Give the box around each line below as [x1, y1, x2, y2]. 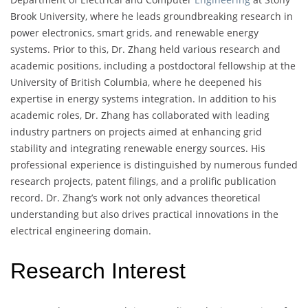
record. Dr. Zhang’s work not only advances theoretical [10, 190, 261, 204]
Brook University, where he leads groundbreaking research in [10, 9, 293, 23]
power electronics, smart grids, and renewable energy [10, 25, 258, 39]
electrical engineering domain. [10, 223, 151, 237]
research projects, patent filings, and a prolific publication [10, 174, 276, 188]
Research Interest [10, 258, 186, 283]
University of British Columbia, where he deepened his [10, 75, 262, 89]
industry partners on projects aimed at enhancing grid [10, 124, 262, 138]
